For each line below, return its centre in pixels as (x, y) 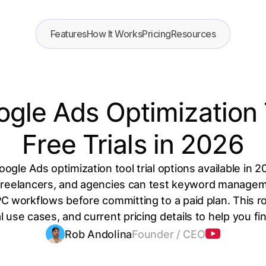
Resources (193, 34)
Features (68, 34)
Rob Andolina (99, 234)
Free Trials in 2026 (133, 144)
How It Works (114, 34)
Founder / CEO (169, 234)
